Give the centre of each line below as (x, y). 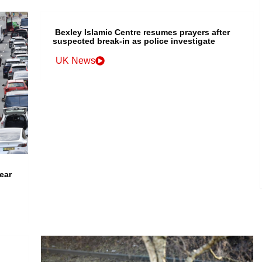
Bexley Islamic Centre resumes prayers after (143, 32)
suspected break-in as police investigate (134, 41)
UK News (76, 61)
